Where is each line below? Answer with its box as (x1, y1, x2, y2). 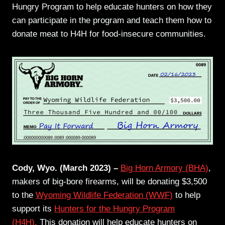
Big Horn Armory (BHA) (121, 163, 208, 173)
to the (12, 190, 36, 200)
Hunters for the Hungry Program (54, 203, 175, 213)
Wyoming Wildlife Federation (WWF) (36, 190, 173, 200)
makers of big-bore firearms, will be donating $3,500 (12, 176, 207, 186)
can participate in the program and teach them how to (12, 15, 211, 25)
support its (12, 203, 54, 213)
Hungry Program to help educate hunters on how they (12, 2, 212, 12)
